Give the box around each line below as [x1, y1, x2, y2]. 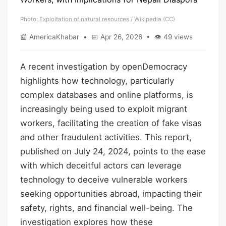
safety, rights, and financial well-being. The [20, 202, 193, 213]
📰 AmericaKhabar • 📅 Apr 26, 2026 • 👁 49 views [20, 32, 193, 41]
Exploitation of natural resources [39, 15, 129, 23]
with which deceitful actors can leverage [20, 160, 182, 171]
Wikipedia [134, 15, 161, 23]
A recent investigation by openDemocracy [20, 61, 187, 72]
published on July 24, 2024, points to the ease [20, 146, 206, 156]
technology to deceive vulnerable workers [20, 174, 188, 185]
